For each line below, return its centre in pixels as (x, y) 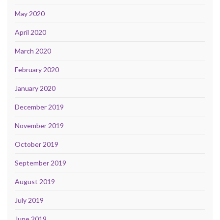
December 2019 (39, 107)
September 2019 (41, 163)
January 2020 (35, 88)
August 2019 (35, 182)
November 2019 (39, 126)
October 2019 (37, 144)
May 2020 (30, 14)
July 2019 (29, 200)
